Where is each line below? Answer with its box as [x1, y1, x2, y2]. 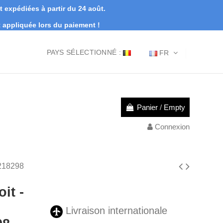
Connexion [154, 122, 190, 131]
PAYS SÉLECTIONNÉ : [46, 48, 121, 56]
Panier [136, 103, 158, 111]
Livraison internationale [62, 205, 167, 217]
